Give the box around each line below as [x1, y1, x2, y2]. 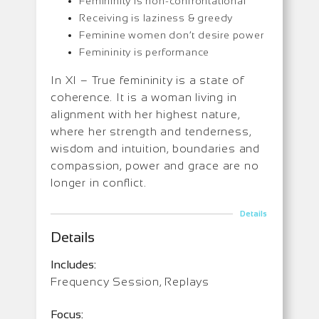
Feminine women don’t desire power [79, 28, 264, 41]
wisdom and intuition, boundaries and [51, 142, 261, 155]
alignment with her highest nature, [51, 108, 240, 120]
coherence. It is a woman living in [51, 90, 237, 103]
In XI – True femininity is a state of [51, 73, 244, 86]
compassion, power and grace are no [51, 159, 259, 172]
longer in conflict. [51, 176, 147, 189]
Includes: [51, 258, 97, 271]
